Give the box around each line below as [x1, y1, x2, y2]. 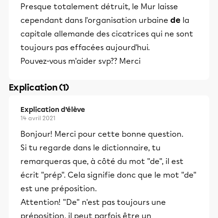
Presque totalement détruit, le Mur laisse [20, 2, 178, 11]
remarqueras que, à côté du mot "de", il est [20, 157, 183, 166]
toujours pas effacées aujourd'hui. [20, 43, 150, 52]
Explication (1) [9, 82, 69, 93]
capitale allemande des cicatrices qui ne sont [20, 29, 193, 38]
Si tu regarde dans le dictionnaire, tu [20, 143, 161, 152]
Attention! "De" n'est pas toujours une [20, 198, 166, 207]
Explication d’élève [20, 106, 85, 114]
